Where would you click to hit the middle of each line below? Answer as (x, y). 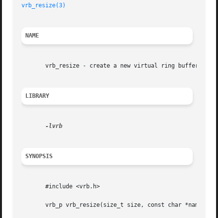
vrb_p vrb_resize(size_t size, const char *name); (115, 205)
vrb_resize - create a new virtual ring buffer (110, 66)
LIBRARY (37, 96)
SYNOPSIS (39, 156)
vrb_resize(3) (44, 6)
